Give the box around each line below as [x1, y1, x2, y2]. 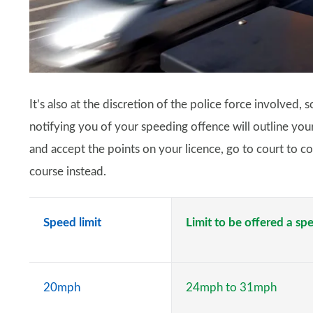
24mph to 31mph [186, 281, 277, 293]
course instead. [29, 165, 106, 177]
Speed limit [43, 216, 101, 228]
